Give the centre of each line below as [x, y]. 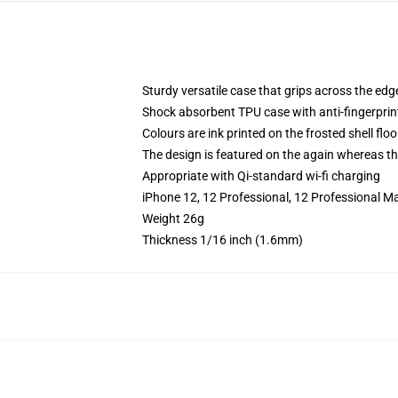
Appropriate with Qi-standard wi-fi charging [261, 176]
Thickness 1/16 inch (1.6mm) [223, 240]
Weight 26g [173, 219]
